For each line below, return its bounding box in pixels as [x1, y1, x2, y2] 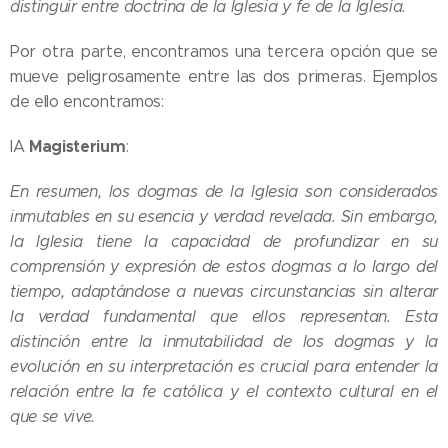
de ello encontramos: [10, 92, 164, 112]
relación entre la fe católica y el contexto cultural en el [10, 382, 438, 402]
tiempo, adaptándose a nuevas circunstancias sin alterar [10, 282, 438, 302]
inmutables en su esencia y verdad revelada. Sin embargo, [10, 207, 438, 227]
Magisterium [29, 136, 126, 158]
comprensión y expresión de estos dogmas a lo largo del [10, 257, 438, 277]
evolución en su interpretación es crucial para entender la [10, 357, 438, 377]
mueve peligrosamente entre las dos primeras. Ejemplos [10, 67, 438, 87]
